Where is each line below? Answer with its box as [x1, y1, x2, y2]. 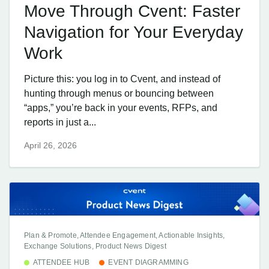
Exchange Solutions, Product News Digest [24, 241, 166, 250]
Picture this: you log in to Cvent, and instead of [24, 74, 220, 84]
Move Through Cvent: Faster [24, 1, 240, 20]
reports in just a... [24, 117, 96, 127]
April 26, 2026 [24, 141, 77, 151]
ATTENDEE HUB [33, 258, 90, 267]
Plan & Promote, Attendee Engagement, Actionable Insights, [24, 231, 225, 240]
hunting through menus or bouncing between [24, 88, 214, 98]
